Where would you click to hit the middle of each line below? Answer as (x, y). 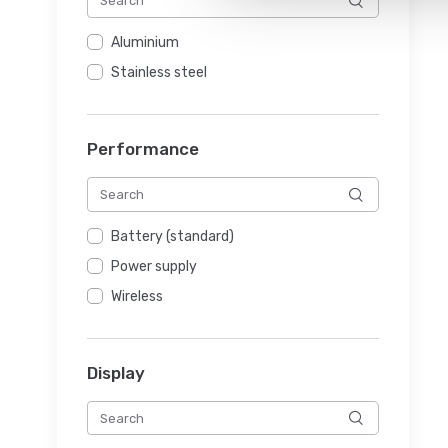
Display (116, 372)
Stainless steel (159, 73)
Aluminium (145, 43)
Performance (143, 149)
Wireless (137, 296)
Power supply (154, 266)
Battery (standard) (172, 236)
